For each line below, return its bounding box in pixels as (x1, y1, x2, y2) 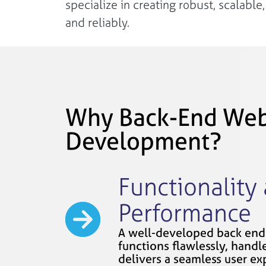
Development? (65, 125, 221, 157)
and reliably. (65, 14, 129, 30)
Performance (118, 197, 251, 229)
